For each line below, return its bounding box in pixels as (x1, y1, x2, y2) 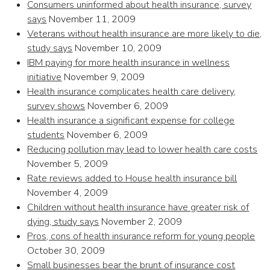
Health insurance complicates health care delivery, (27, 85, 236, 99)
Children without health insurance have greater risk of (27, 201, 250, 215)
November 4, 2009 (27, 186, 108, 200)
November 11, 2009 (46, 13, 136, 27)
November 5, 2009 (27, 157, 108, 171)
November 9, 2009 (61, 71, 145, 84)
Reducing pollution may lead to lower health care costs (27, 143, 258, 157)
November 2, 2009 (99, 215, 183, 229)
